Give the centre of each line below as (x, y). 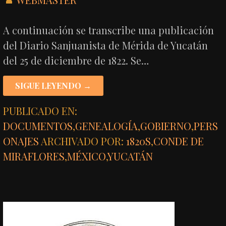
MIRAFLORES (34, 156)
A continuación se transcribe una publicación (109, 30)
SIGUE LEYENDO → (53, 85)
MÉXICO (87, 156)
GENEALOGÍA (107, 126)
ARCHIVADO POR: (84, 141)
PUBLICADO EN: (40, 110)
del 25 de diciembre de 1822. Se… (76, 60)
